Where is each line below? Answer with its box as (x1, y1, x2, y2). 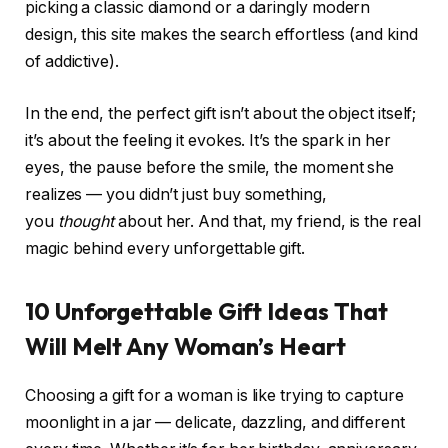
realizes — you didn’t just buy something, (25, 184, 327, 204)
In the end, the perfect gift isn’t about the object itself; (25, 103, 417, 123)
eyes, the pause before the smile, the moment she (25, 157, 395, 177)
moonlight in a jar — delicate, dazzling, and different (25, 412, 405, 432)
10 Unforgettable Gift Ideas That (25, 295, 388, 326)
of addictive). (25, 52, 119, 72)
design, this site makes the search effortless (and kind (25, 25, 418, 45)
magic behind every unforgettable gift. (25, 238, 305, 258)
